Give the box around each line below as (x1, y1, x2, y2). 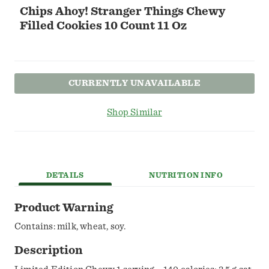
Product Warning (14, 201, 113, 214)
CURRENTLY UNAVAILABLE (68, 78, 201, 88)
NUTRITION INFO (149, 172, 223, 180)
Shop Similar (107, 107, 162, 118)
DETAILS (46, 172, 84, 180)
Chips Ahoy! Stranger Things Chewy (20, 5, 225, 17)
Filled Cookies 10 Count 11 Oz (20, 20, 187, 32)
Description (14, 244, 83, 257)
